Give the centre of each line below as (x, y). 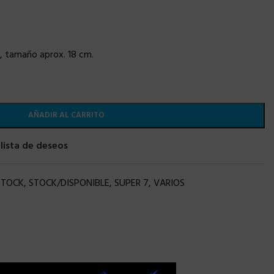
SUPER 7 (131, 183)
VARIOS (169, 183)
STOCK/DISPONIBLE (69, 183)
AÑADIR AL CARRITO (66, 115)
